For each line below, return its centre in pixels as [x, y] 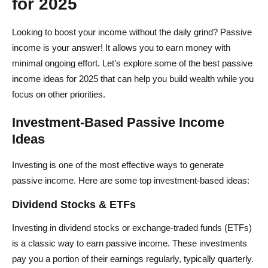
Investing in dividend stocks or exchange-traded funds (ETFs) [132, 227]
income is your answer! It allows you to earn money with [121, 47]
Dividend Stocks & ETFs [74, 204]
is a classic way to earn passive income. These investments [130, 243]
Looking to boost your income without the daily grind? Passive [132, 32]
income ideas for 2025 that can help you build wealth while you [133, 78]
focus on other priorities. [59, 94]
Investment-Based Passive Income [118, 122]
